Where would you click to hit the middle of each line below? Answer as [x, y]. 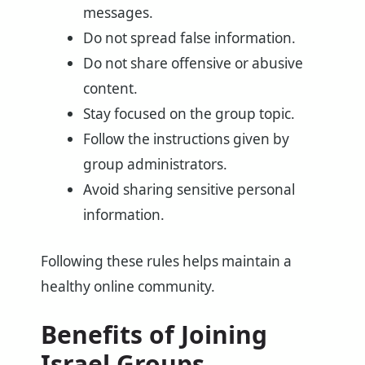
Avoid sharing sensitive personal [189, 189]
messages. [118, 12]
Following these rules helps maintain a [166, 261]
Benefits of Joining [154, 334]
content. [110, 88]
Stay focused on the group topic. [189, 113]
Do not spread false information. [189, 37]
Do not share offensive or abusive [193, 63]
